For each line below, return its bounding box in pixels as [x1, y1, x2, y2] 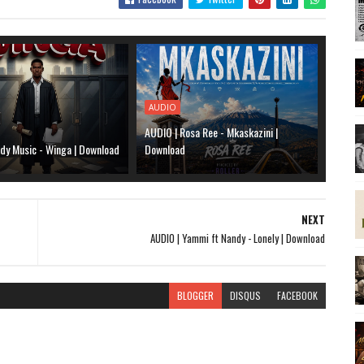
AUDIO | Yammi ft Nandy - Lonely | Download [149, 230, 325, 246]
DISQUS [229, 288, 261, 302]
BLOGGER [176, 288, 214, 302]
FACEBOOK [276, 288, 318, 302]
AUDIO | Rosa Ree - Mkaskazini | [145, 123, 279, 141]
